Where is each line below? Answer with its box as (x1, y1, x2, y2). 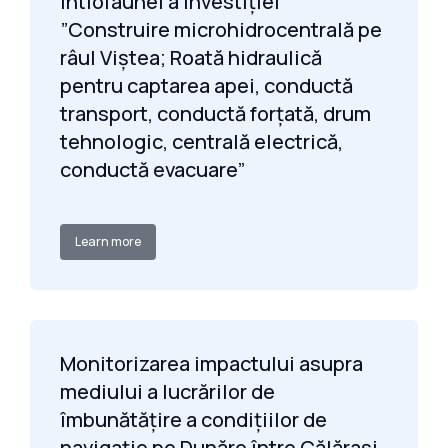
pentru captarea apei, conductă (60, 72, 353, 99)
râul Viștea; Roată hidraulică (60, 44, 322, 71)
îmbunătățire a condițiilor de (60, 406, 327, 433)
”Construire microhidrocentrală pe (60, 16, 382, 43)
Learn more (75, 233, 141, 250)
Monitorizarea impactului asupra (60, 350, 363, 377)
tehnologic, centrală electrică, (60, 128, 343, 155)
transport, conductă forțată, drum (60, 100, 371, 127)
